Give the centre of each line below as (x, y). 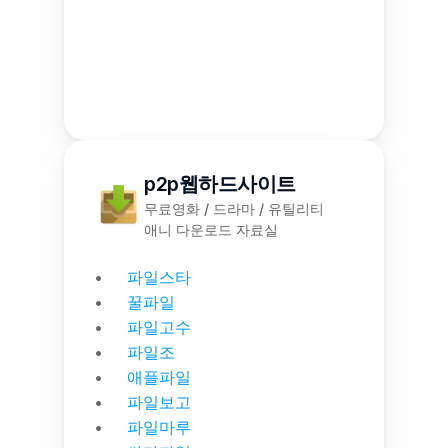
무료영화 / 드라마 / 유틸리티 (234, 208)
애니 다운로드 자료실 (211, 229)
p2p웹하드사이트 (220, 184)
